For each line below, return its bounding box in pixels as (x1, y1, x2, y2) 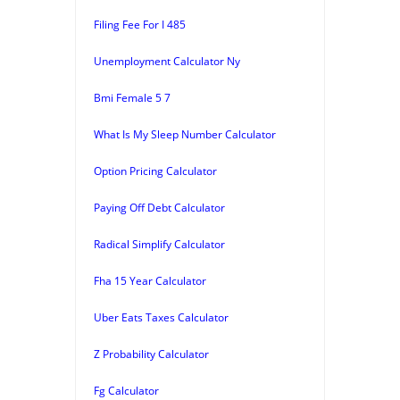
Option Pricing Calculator (94, 162, 217, 179)
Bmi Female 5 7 (94, 89, 171, 105)
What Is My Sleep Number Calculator (94, 126, 276, 142)
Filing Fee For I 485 (94, 16, 186, 32)
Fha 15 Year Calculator (94, 272, 206, 288)
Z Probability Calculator (94, 346, 209, 362)
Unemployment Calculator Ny (94, 53, 240, 69)
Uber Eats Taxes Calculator (94, 309, 229, 325)
